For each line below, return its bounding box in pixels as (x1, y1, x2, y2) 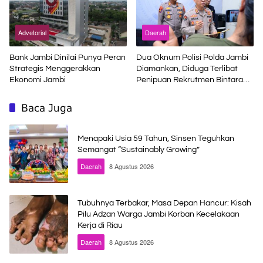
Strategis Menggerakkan (9, 64, 100, 73)
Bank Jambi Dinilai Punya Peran (9, 53, 126, 62)
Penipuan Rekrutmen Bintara (136, 75, 243, 84)
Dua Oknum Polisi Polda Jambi (136, 53, 248, 62)
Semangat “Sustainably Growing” (77, 145, 200, 154)
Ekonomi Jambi (9, 75, 66, 84)
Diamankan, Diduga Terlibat (136, 64, 238, 73)
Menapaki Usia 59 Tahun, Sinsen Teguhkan (77, 134, 234, 143)
